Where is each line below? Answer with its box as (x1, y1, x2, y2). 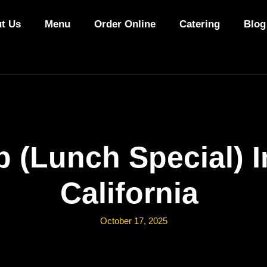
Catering (179, 18, 220, 30)
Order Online (94, 18, 156, 30)
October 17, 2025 (100, 216, 167, 226)
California (60, 176, 198, 210)
